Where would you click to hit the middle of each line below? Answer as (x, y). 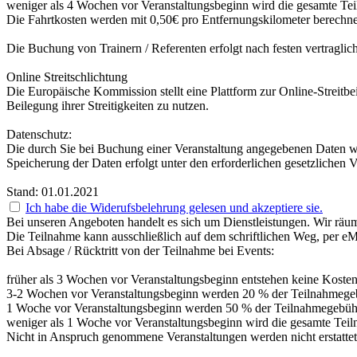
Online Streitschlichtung (67, 77)
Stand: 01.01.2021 (53, 192)
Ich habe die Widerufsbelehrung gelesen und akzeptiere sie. (174, 208)
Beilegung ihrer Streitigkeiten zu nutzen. (108, 106)
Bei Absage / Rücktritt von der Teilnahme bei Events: (140, 251)
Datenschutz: (39, 135)
